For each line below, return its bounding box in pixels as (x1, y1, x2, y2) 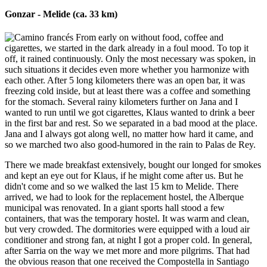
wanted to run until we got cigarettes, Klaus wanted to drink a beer (5, 107, 254, 118)
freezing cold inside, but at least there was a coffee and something (5, 86, 250, 97)
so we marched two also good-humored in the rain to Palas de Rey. (5, 139, 256, 150)
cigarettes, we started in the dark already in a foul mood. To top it (5, 43, 249, 54)
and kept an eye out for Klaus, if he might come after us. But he (5, 170, 243, 181)
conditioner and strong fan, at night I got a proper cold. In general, (5, 235, 252, 246)
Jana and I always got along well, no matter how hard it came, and (5, 129, 253, 139)
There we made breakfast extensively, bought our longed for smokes (5, 160, 261, 170)
